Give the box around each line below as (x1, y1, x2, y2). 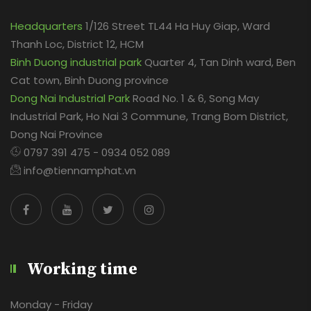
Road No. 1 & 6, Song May (130, 90, 259, 106)
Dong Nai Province (10, 126, 103, 142)
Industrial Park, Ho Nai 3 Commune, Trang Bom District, (10, 108, 288, 124)
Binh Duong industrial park (10, 54, 142, 69)
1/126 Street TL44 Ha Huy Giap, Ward (83, 18, 270, 33)
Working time (27, 258, 137, 280)
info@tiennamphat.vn (21, 162, 136, 178)
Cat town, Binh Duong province (10, 72, 169, 87)
